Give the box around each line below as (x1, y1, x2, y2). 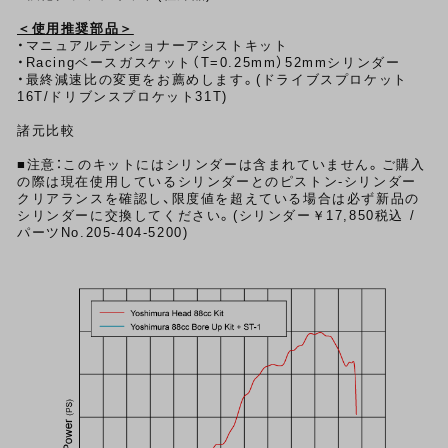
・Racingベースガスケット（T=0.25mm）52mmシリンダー (17, 55, 401, 71)
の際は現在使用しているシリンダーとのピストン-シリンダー (17, 174, 417, 190)
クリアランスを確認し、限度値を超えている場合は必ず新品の (17, 191, 420, 207)
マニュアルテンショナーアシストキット (25, 38, 289, 54)
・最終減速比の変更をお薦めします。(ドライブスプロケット (17, 72, 408, 88)
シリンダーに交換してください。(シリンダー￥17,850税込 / (17, 208, 416, 224)
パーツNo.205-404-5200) (17, 225, 189, 241)
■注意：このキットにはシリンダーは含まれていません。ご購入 (17, 157, 426, 173)
